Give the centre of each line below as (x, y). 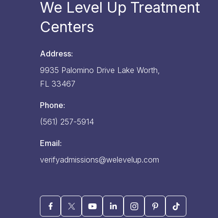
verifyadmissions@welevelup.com (100, 160)
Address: (57, 54)
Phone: (53, 105)
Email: (51, 143)
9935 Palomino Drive (78, 70)
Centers (67, 27)
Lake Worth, (139, 70)
